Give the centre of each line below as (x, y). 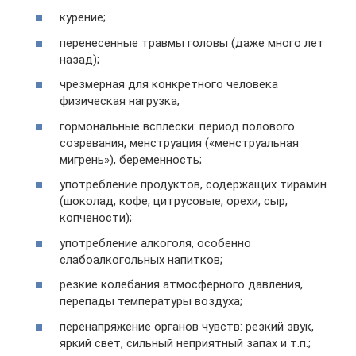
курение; (83, 17)
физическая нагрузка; (120, 101)
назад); (79, 59)
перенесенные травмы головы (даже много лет (192, 43)
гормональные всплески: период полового (177, 126)
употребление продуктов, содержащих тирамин (193, 184)
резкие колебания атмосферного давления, (181, 284)
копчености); (96, 218)
